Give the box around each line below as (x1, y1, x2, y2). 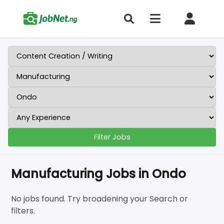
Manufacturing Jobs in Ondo (11, 165, 186, 182)
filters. (11, 205, 35, 216)
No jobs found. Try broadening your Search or (11, 193, 188, 204)
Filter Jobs (93, 132, 130, 142)
